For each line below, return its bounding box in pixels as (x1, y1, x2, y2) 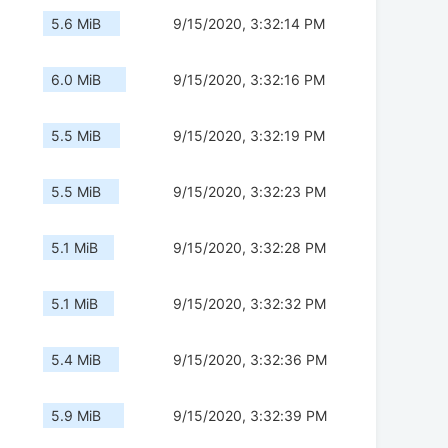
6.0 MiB (51, 71, 101, 89)
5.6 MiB (51, 15, 101, 33)
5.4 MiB (51, 351, 101, 369)
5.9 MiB (51, 407, 101, 425)
